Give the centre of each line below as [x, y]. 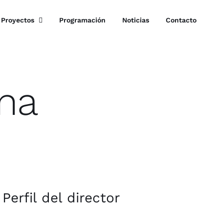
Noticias [136, 20]
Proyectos [18, 20]
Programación [82, 20]
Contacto [181, 20]
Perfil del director [61, 198]
